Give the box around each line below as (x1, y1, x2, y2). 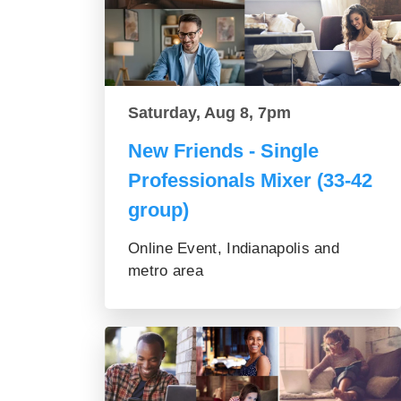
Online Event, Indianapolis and (128, 240, 340, 258)
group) (128, 199, 189, 222)
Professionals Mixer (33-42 (128, 169, 372, 192)
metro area (128, 262, 204, 280)
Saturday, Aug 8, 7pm (128, 104, 291, 123)
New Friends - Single (128, 140, 319, 163)
